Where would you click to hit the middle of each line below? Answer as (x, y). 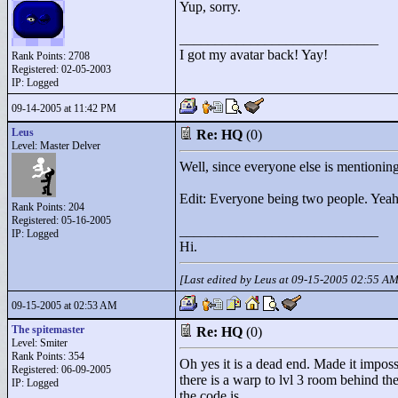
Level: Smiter (40, 343)
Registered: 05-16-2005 (61, 220)
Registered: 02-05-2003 (61, 69)
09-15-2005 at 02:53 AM (64, 306)
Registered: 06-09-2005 (61, 370)
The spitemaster (48, 330)
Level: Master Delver (56, 146)
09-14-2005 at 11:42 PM (64, 108)
